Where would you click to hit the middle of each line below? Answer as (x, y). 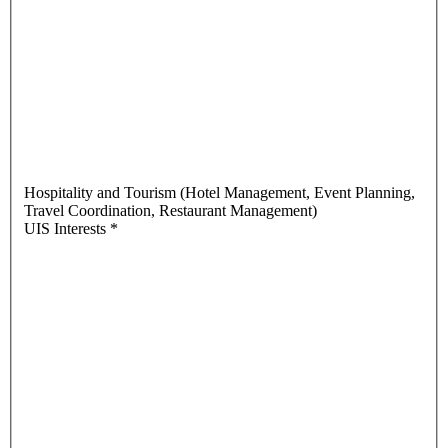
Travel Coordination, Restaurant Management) (170, 211)
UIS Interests (65, 229)
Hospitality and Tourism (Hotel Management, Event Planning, (219, 193)
